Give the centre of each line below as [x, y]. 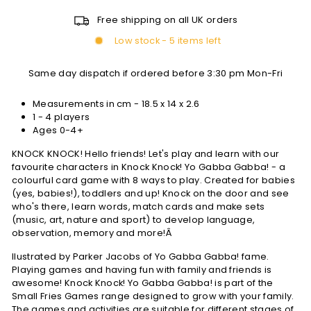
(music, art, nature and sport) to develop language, [134, 219]
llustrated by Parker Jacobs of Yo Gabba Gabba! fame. [141, 256]
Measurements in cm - [87, 103]
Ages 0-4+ [58, 130]
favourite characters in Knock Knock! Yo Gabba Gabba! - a [149, 167]
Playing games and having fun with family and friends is [142, 269]
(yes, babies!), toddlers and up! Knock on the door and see [151, 193]
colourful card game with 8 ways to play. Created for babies [153, 180]
